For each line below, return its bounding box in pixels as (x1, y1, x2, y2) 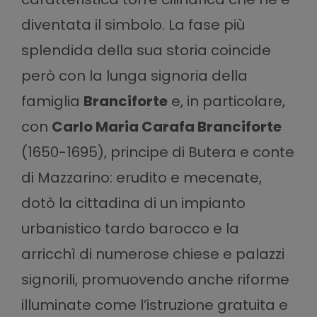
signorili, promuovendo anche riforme (21, 269, 289, 289)
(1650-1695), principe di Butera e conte (21, 142, 294, 162)
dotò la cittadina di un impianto (21, 192, 246, 213)
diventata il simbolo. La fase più (21, 14, 245, 35)
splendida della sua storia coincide (21, 40, 271, 60)
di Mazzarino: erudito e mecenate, (21, 167, 262, 188)
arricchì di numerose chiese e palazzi (21, 243, 284, 264)
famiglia (21, 91, 83, 111)
